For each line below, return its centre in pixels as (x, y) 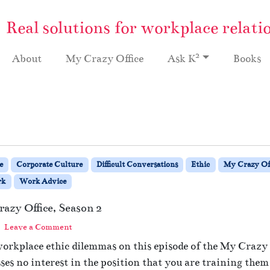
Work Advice (42, 181)
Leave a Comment (38, 227)
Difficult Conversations (137, 164)
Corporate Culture (50, 164)
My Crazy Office (104, 58)
